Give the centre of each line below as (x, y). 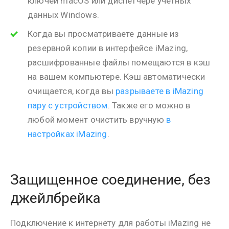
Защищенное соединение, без (110, 180)
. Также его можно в (149, 105)
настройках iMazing (67, 134)
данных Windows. (63, 15)
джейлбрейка (55, 198)
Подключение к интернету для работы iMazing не (110, 223)
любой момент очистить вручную (97, 120)
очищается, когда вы (72, 91)
